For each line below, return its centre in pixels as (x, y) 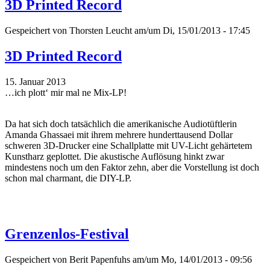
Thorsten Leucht (101, 31)
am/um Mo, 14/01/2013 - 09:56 (191, 259)
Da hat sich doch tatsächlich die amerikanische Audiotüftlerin (121, 124)
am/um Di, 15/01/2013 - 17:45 (191, 31)
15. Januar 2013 (35, 82)
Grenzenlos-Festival (67, 234)
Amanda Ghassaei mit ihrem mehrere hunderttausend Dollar (119, 135)
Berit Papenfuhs (100, 259)
